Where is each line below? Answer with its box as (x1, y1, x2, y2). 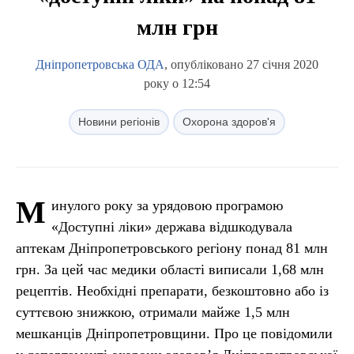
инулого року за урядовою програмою (51, 198, 283, 213)
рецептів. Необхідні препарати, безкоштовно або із (16, 283, 329, 299)
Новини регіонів (78, 115, 160, 128)
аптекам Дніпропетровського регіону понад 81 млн (16, 240, 328, 256)
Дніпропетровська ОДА (36, 58, 164, 71)
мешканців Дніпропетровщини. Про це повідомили (16, 326, 333, 341)
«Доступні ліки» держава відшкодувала (51, 219, 292, 235)
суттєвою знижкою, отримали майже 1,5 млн (16, 304, 290, 320)
